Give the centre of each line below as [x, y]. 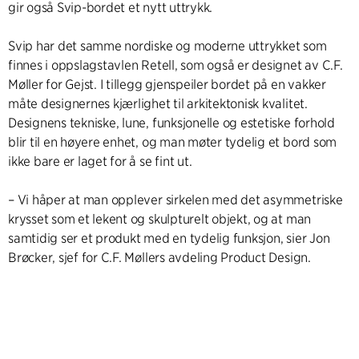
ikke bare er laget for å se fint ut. [100, 161]
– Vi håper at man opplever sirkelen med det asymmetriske [175, 200]
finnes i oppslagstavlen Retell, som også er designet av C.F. [175, 65]
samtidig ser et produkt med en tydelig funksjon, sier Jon [169, 238]
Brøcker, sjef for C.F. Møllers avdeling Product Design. [159, 257]
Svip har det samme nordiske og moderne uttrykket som [167, 46]
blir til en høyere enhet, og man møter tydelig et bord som [173, 142]
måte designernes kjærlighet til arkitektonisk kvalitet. [158, 103]
